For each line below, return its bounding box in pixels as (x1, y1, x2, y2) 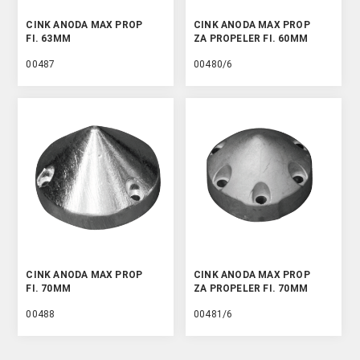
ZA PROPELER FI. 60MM (194, 32, 309, 44)
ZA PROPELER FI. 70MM (194, 283, 309, 295)
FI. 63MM (26, 32, 72, 44)
